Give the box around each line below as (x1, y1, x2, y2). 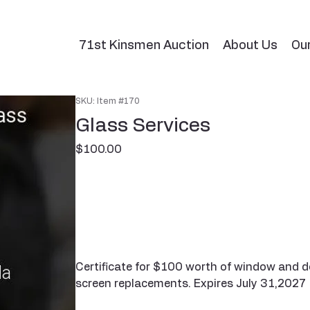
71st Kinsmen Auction (79, 39, 210, 52)
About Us (223, 39, 278, 52)
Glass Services (75, 116, 210, 136)
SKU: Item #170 (75, 97, 140, 105)
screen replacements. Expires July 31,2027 (75, 278, 306, 289)
